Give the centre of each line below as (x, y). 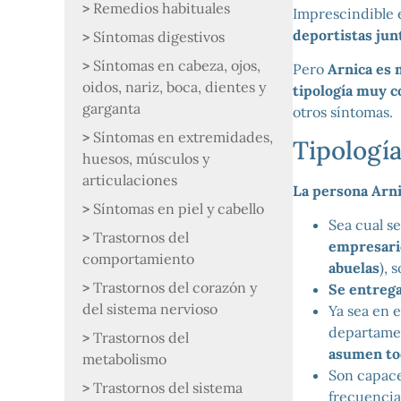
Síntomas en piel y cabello (179, 209)
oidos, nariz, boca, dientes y (174, 87)
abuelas (354, 267)
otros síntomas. (342, 112)
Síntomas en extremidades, (183, 137)
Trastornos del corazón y (175, 287)
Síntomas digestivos (159, 37)
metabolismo (124, 359)
